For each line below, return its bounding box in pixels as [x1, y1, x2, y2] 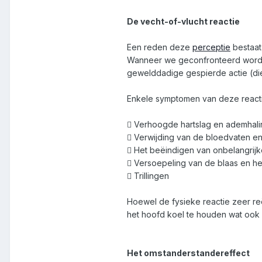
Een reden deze [127, 42, 192, 53]
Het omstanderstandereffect [127, 248, 250, 258]
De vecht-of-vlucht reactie [127, 16, 240, 27]
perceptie [192, 42, 230, 53]
